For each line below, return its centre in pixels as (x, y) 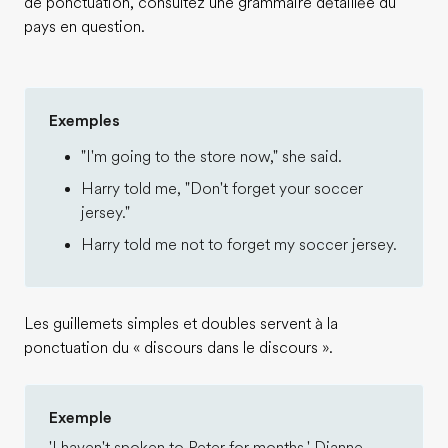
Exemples (84, 121)
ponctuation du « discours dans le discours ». (178, 348)
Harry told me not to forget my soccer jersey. (239, 245)
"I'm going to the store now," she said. (211, 157)
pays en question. (84, 27)
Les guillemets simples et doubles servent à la (181, 324)
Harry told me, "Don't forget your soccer (222, 189)
